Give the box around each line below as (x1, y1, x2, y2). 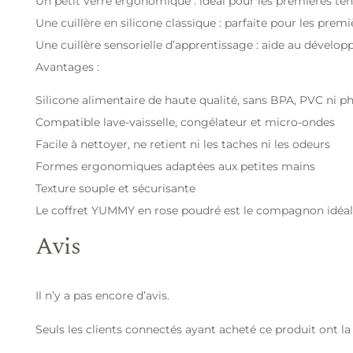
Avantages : (35, 60, 99, 75)
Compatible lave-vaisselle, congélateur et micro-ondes (35, 115, 335, 130)
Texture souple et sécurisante (35, 181, 195, 196)
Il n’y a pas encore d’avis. (35, 288, 169, 303)
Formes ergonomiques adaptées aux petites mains (35, 159, 315, 174)
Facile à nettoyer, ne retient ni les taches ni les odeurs (35, 137, 330, 152)
